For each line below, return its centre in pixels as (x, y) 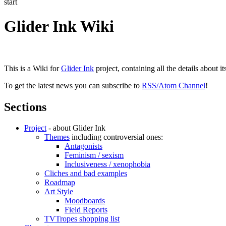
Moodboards (85, 201)
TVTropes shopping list (82, 219)
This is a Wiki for (33, 68)
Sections (25, 107)
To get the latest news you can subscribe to (73, 85)
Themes (57, 137)
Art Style (59, 192)
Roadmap (60, 183)
